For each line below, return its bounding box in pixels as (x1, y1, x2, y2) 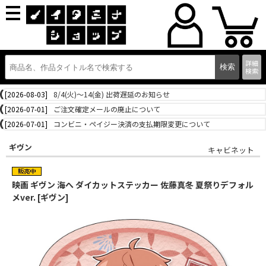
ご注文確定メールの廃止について (53, 104, 160, 114)
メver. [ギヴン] (12, 191, 69, 203)
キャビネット (208, 144, 254, 156)
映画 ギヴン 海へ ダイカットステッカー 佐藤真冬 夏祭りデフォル (12, 179, 254, 191)
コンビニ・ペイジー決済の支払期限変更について (53, 119, 210, 129)
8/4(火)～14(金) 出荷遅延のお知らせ (53, 89, 170, 99)
